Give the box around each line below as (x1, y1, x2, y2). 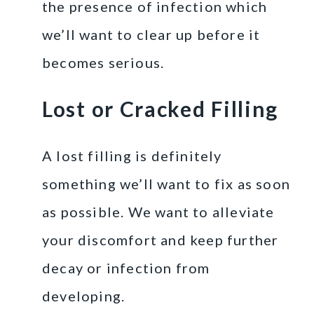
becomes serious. (42, 53, 165, 71)
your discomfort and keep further (42, 231, 279, 248)
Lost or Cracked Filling (42, 95, 279, 121)
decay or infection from (42, 259, 210, 276)
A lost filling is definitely (42, 146, 222, 164)
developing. (42, 287, 125, 304)
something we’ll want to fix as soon (42, 175, 291, 192)
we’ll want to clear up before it (42, 25, 261, 43)
